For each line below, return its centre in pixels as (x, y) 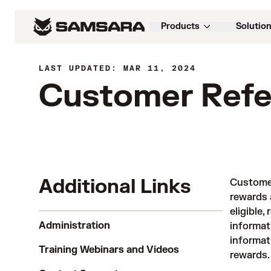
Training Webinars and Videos (109, 250)
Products (180, 26)
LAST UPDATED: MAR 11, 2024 (117, 68)
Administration (74, 226)
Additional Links (115, 187)
